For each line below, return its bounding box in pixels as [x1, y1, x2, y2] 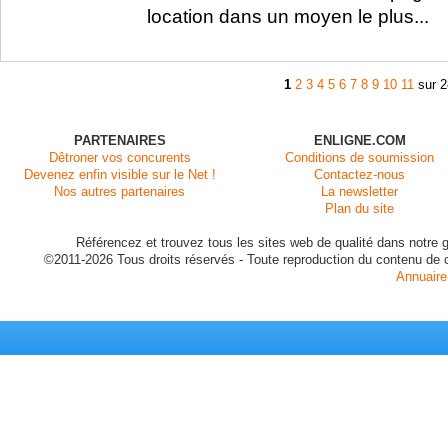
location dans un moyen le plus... [147, 5, 429, 27]
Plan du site [325, 201, 395, 216]
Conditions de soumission [285, 150, 435, 165]
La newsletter [321, 184, 399, 199]
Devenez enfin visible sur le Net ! [24, 167, 216, 182]
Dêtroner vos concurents [49, 150, 191, 165]
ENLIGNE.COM [314, 133, 406, 148]
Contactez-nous [314, 167, 406, 182]
